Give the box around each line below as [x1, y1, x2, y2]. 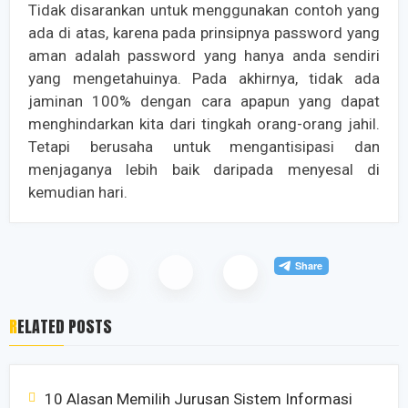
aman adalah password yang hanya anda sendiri [28, 46, 380, 66]
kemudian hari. [28, 183, 127, 202]
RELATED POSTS [17, 314, 112, 340]
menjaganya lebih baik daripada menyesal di [28, 160, 380, 179]
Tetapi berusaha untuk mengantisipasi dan [28, 138, 380, 157]
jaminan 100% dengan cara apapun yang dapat [28, 92, 380, 111]
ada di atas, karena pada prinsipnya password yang [28, 24, 380, 43]
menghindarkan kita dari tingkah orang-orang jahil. [28, 115, 380, 134]
